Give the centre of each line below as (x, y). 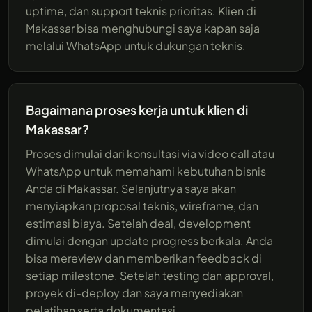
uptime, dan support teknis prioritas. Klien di (141, 10)
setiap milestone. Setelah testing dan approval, (150, 275)
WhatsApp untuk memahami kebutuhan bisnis (146, 171)
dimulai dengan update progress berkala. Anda (149, 240)
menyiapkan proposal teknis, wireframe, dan (142, 205)
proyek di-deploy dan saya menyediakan (134, 292)
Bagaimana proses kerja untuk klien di (137, 109)
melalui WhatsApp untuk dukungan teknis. (136, 45)
